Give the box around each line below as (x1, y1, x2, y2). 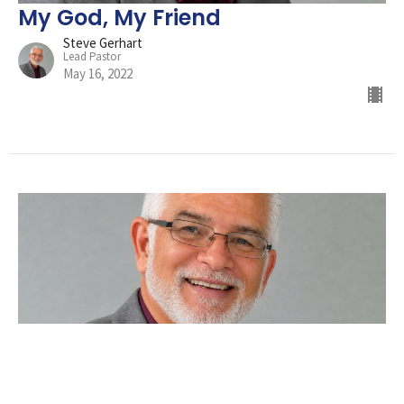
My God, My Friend (18, 3, 221, 33)
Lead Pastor (63, 49, 121, 65)
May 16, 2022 (63, 65, 133, 83)
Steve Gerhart (63, 34, 142, 52)
